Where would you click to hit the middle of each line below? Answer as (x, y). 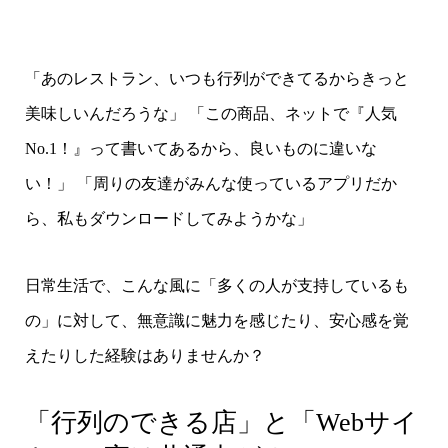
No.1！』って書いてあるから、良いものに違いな (200, 148)
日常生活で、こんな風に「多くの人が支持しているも (216, 285)
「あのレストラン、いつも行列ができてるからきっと (216, 78)
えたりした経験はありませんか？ (144, 355)
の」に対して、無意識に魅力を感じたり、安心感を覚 (216, 320)
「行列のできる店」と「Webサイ (221, 422)
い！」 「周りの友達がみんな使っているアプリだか (210, 183)
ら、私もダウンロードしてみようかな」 (168, 218)
